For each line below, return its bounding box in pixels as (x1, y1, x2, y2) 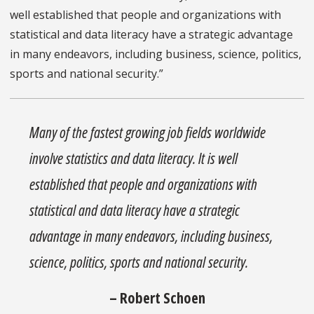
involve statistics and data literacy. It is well (29, 147, 238, 168)
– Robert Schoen (109, 287, 205, 308)
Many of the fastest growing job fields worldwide (29, 121, 266, 142)
